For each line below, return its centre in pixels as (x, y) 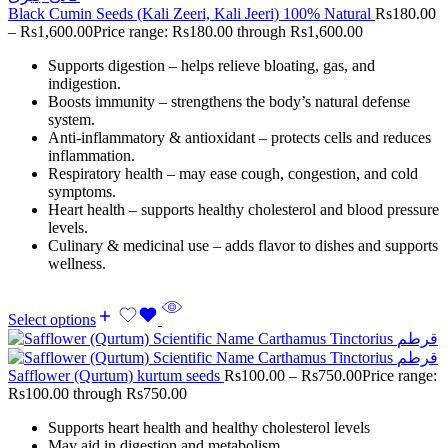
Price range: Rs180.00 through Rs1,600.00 (228, 32)
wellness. (77, 264)
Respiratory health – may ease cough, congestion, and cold (233, 174)
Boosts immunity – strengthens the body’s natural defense (229, 102)
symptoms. (82, 192)
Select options (52, 320)
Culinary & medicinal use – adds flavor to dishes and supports (243, 246)
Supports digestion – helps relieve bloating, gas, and (211, 66)
